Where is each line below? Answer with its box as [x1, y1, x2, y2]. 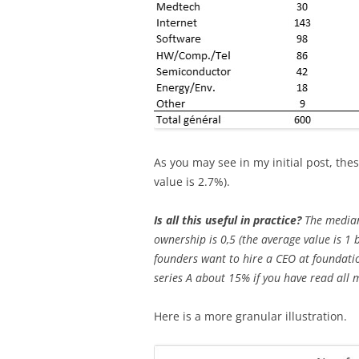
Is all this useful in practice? [154, 212, 305, 228]
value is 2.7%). [154, 174, 230, 190]
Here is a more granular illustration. [154, 309, 347, 325]
